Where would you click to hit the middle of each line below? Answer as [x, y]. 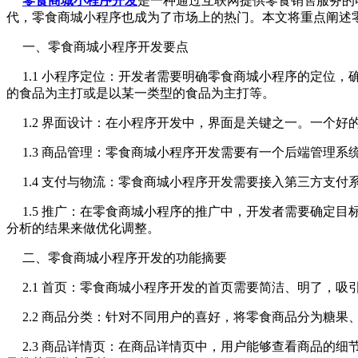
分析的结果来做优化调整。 [83, 228]
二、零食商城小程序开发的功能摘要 [117, 257]
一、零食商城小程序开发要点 [97, 46]
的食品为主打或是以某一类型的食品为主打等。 [141, 93]
